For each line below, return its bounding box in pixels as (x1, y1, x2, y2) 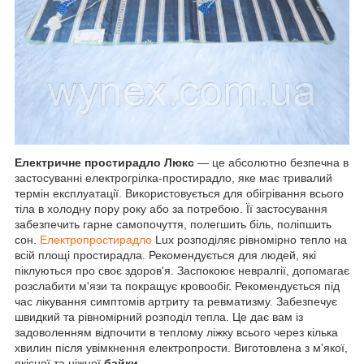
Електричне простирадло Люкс (15, 156, 194, 170)
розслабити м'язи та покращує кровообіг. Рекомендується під (15, 279, 340, 293)
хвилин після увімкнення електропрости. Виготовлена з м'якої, (15, 341, 348, 355)
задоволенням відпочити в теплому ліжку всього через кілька (15, 326, 338, 340)
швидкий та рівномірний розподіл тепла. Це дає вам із (15, 310, 303, 324)
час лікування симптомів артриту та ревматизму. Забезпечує (15, 295, 337, 309)
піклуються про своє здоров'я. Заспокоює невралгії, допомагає (15, 264, 349, 278)
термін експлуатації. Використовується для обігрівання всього (15, 187, 344, 201)
